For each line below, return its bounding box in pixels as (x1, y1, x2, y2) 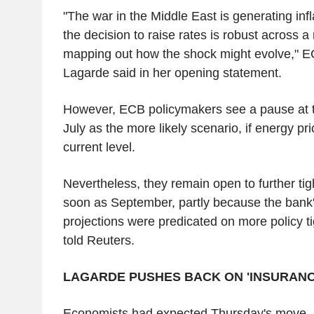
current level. (62, 139, 135, 154)
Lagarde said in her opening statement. (62, 65, 282, 80)
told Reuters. (62, 233, 135, 247)
